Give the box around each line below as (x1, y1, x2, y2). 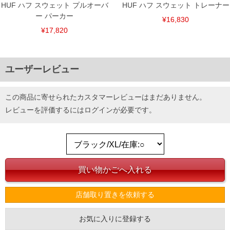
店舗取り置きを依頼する (75, 190, 155, 199)
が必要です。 (113, 106, 156, 114)
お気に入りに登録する (79, 214, 151, 223)
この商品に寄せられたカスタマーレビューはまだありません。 (5, 93, 206, 102)
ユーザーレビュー (5, 64, 79, 75)
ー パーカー (35, 11, 73, 20)
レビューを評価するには (5, 106, 84, 114)
